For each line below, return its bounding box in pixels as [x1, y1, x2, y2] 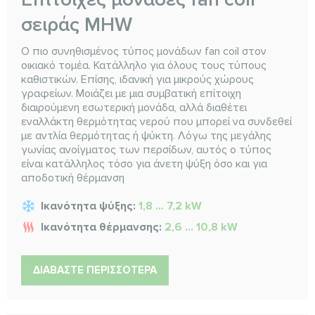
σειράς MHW [21, 13, 132, 37]
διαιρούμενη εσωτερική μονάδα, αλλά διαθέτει [21, 101, 247, 115]
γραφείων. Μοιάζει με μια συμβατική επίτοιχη [21, 86, 241, 101]
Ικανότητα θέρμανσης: [41, 220, 165, 235]
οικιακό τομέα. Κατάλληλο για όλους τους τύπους [21, 58, 266, 73]
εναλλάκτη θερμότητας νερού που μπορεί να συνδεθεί [21, 115, 292, 129]
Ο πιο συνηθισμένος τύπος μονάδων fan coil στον [21, 44, 266, 59]
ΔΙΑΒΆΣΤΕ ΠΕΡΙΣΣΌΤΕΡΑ [33, 264, 157, 277]
